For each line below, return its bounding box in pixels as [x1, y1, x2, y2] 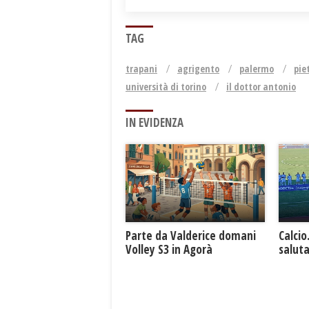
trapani [126, 61, 157, 75]
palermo [239, 61, 274, 75]
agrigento [177, 61, 219, 75]
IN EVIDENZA [126, 114, 183, 130]
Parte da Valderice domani [126, 228, 256, 244]
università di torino [126, 79, 206, 93]
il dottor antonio [226, 79, 296, 93]
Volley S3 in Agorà [126, 241, 212, 258]
